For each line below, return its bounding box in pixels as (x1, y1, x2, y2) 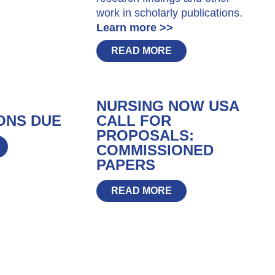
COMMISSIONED (96, 141, 214, 158)
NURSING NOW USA (96, 97, 239, 114)
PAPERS (96, 156, 155, 173)
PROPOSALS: (96, 126, 194, 144)
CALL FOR (96, 112, 171, 129)
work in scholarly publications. (96, 6, 242, 19)
